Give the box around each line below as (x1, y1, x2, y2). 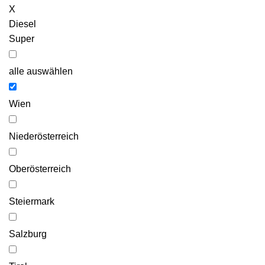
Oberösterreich (9, 163, 71, 174)
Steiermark (9, 196, 54, 206)
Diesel (9, 18, 36, 29)
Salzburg (9, 228, 47, 239)
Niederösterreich (9, 131, 79, 141)
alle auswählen (9, 66, 73, 76)
